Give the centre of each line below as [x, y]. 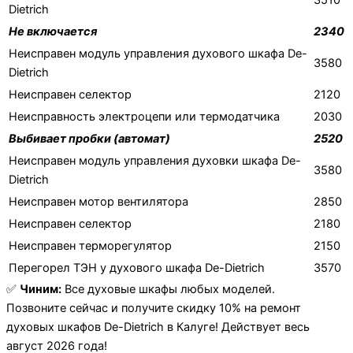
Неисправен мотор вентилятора [98, 202]
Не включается [53, 32]
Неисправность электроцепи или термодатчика [144, 117]
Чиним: [41, 290]
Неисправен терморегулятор [90, 246]
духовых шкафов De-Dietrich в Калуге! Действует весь [158, 327]
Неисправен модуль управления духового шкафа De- [158, 54]
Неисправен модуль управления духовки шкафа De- [155, 161]
